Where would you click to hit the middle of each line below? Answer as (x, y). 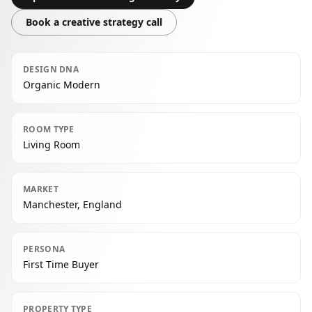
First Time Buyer (61, 264)
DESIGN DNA (51, 69)
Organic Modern (62, 85)
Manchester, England (72, 204)
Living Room (52, 145)
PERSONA (44, 249)
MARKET (41, 189)
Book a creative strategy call (94, 22)
